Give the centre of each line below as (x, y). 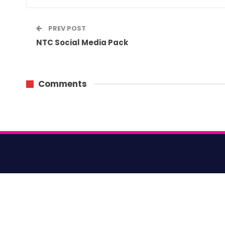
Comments (63, 84)
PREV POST (66, 29)
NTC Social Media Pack (82, 43)
